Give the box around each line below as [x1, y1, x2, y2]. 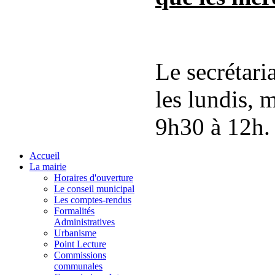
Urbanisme [54, 227, 96, 238]
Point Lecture [54, 238, 106, 249]
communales [54, 260, 103, 271]
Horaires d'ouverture [54, 172, 133, 183]
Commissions [54, 249, 106, 260]
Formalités [54, 205, 95, 216]
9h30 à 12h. [155, 113, 270, 140]
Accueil [29, 150, 60, 161]
